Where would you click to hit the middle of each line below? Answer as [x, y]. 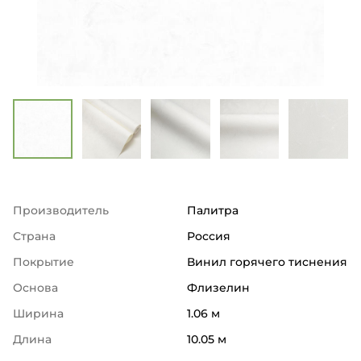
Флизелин [218, 287]
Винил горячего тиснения [267, 261]
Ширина [38, 313]
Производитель [61, 210]
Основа [35, 287]
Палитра [213, 210]
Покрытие [44, 261]
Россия [209, 236]
